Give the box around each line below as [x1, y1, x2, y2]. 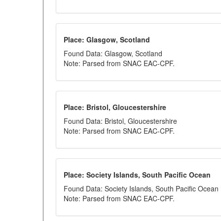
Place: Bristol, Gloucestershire [64, 102, 166, 112]
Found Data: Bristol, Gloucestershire [64, 116, 177, 126]
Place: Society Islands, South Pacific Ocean [64, 170, 211, 180]
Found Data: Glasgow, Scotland [64, 48, 162, 58]
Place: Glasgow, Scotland [64, 35, 150, 44]
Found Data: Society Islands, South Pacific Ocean [64, 184, 219, 193]
